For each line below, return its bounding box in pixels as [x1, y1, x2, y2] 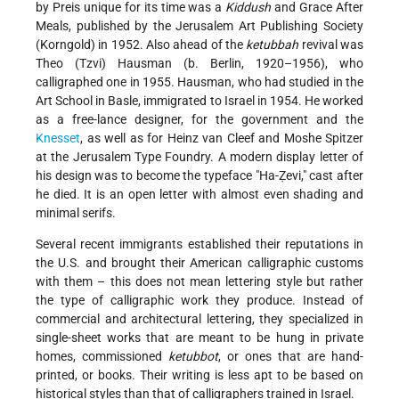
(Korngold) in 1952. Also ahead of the [36, 37, 247, 53]
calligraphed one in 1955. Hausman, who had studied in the [36, 75, 363, 90]
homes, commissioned [36, 349, 168, 364]
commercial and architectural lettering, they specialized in [36, 312, 363, 327]
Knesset [36, 131, 80, 146]
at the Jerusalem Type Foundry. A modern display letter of [36, 150, 363, 165]
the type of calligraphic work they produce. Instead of [36, 293, 363, 308]
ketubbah [246, 37, 299, 53]
